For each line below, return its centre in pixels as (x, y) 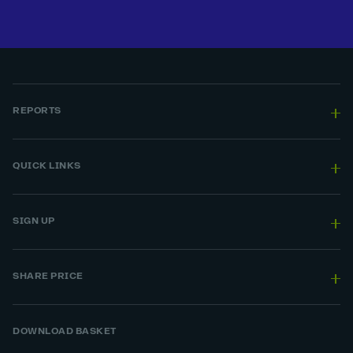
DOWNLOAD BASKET (65, 332)
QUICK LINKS (47, 166)
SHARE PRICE (48, 277)
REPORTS (37, 111)
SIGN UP (34, 221)
